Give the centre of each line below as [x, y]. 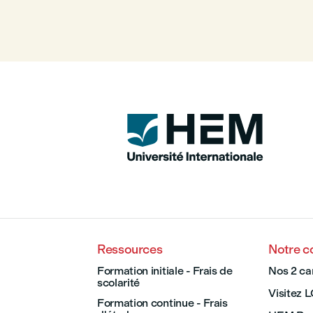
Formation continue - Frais [162, 303]
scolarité [119, 283]
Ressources [130, 250]
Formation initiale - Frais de [165, 271]
